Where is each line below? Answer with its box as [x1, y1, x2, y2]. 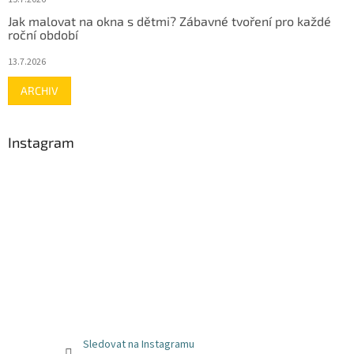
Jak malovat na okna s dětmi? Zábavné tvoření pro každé [8, 13, 331, 29]
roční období [8, 27, 78, 43]
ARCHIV [21, 84, 58, 98]
